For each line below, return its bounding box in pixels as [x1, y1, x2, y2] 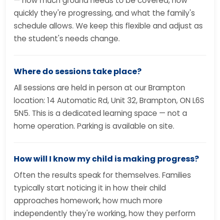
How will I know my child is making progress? [14, 153, 199, 165]
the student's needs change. [14, 33, 120, 44]
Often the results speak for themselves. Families [14, 170, 191, 180]
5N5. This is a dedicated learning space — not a [14, 108, 187, 118]
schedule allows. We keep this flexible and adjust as [14, 21, 203, 31]
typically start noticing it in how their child [14, 183, 166, 193]
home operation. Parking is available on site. [14, 121, 174, 131]
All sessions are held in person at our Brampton [14, 82, 185, 93]
